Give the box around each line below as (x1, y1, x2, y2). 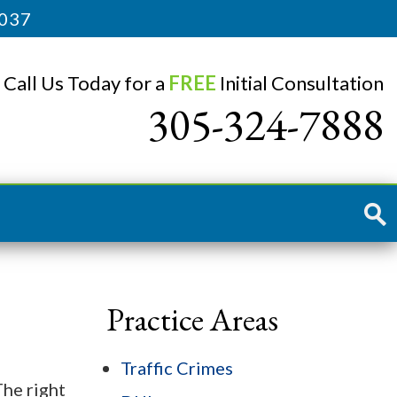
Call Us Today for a (4, 71, 168, 95)
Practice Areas (106, 299, 278, 341)
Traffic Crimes (121, 357, 233, 379)
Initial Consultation (216, 71, 384, 95)
